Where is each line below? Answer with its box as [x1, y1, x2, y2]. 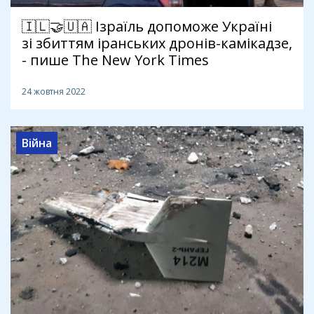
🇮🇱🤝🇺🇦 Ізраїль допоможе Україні [22, 16, 272, 36]
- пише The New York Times [22, 50, 209, 69]
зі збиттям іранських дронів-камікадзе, [22, 33, 292, 53]
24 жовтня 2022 [22, 85, 86, 97]
